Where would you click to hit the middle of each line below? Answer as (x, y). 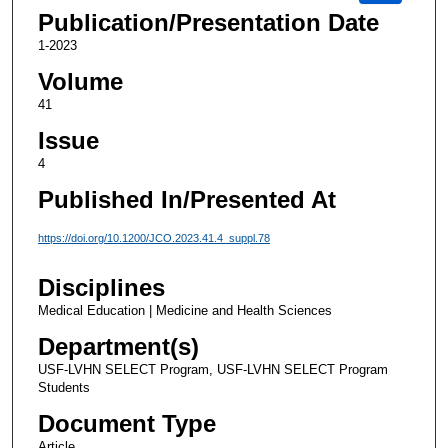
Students (63, 387)
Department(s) (118, 346)
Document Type (126, 423)
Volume (80, 82)
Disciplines (101, 287)
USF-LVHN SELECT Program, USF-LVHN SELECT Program (212, 369)
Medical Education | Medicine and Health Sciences (184, 310)
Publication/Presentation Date (208, 23)
